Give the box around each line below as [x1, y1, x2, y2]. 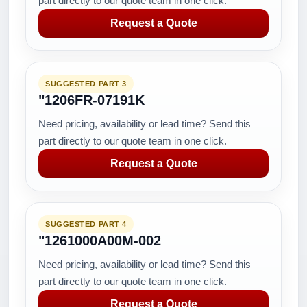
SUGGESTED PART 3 [45, 79, 127, 88]
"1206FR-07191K [38, 93, 145, 108]
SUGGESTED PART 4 [45, 220, 127, 228]
